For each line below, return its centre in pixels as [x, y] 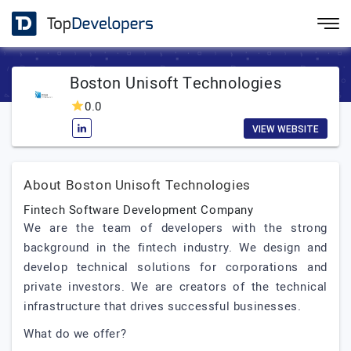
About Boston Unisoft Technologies [137, 185]
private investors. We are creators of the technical [175, 287]
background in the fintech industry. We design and [175, 248]
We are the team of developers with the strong [175, 228]
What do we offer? [75, 334]
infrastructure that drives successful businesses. [163, 306]
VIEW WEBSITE [286, 129]
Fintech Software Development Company [139, 210]
